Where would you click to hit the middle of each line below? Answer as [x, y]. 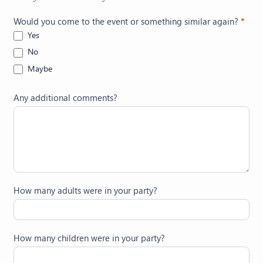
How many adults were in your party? [85, 190]
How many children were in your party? [89, 238]
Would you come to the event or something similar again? [127, 21]
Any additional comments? [65, 97]
